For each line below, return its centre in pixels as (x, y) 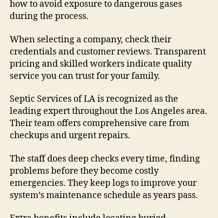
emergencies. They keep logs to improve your (103, 183)
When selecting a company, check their (91, 39)
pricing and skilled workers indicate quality (101, 64)
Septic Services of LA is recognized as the (94, 99)
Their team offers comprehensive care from (100, 124)
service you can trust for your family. (85, 76)
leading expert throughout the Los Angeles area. (109, 111)
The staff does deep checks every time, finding (105, 159)
